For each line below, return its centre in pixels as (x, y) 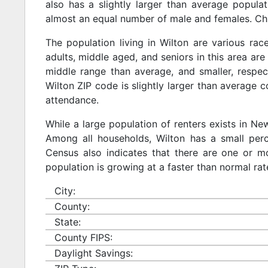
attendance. (72, 100)
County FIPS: (83, 237)
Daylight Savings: (93, 253)
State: (67, 222)
